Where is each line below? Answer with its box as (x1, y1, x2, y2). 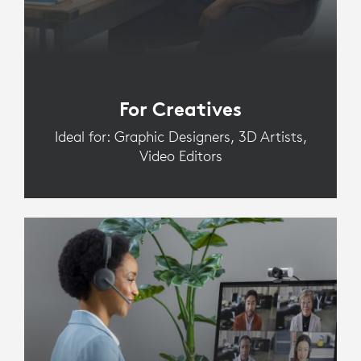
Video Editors (139, 146, 222, 165)
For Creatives (119, 96, 242, 121)
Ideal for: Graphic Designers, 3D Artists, (54, 127, 307, 146)
